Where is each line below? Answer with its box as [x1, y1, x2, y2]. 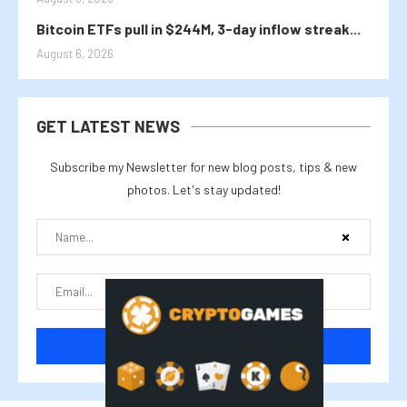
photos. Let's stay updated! [126, 182, 281, 198]
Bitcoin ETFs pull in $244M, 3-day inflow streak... [36, 20, 361, 38]
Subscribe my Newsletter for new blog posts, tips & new [50, 159, 357, 175]
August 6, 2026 [36, 46, 114, 62]
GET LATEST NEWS [36, 116, 180, 137]
